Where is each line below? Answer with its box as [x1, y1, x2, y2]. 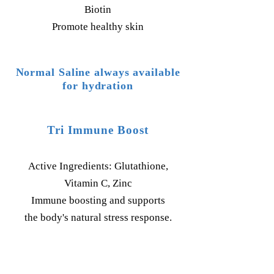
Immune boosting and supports [31, 194, 165, 206]
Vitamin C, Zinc [64, 177, 132, 189]
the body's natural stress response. [24, 212, 172, 223]
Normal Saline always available [15, 66, 180, 78]
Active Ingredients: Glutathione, [28, 160, 168, 172]
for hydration [62, 80, 133, 92]
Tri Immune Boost [47, 124, 149, 136]
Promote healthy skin [52, 21, 144, 32]
